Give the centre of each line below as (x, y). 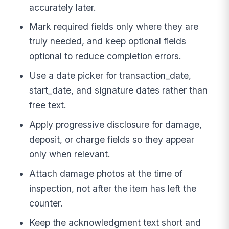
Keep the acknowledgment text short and (115, 222)
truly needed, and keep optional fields (108, 41)
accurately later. (63, 7)
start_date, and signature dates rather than (119, 90)
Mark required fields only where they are (114, 27)
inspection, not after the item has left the (113, 188)
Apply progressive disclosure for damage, (116, 125)
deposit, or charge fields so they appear (112, 140)
